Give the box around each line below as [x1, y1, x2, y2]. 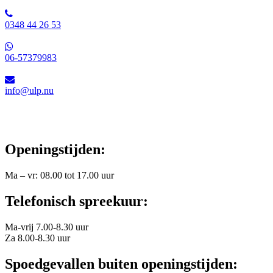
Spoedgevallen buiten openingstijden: [5, 255, 238, 272]
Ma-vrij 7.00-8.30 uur [5, 221, 88, 232]
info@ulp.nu [5, 85, 54, 96]
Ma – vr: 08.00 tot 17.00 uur [5, 170, 114, 181]
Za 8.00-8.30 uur [5, 232, 70, 243]
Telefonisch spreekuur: [5, 193, 148, 209]
